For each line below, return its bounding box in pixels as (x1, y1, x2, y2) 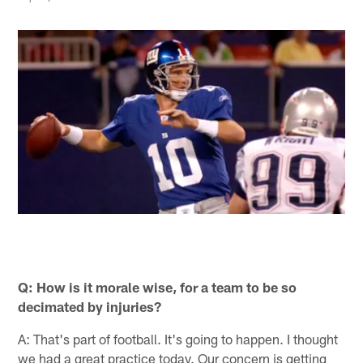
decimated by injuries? (18, 297, 162, 314)
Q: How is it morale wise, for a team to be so (18, 278, 297, 295)
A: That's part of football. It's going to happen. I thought (18, 330, 339, 347)
